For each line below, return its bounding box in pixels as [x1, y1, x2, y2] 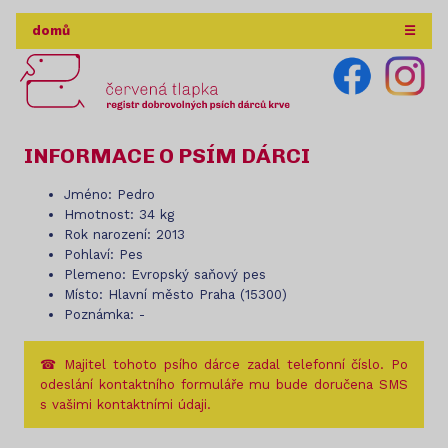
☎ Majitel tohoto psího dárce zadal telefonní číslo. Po [40, 356, 408, 372]
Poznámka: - [64, 307, 145, 323]
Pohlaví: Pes [64, 247, 143, 263]
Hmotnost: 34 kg [64, 207, 174, 223]
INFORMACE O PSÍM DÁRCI [24, 142, 310, 168]
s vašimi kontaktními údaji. [40, 396, 211, 412]
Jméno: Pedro [64, 187, 155, 203]
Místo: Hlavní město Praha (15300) [64, 287, 287, 303]
